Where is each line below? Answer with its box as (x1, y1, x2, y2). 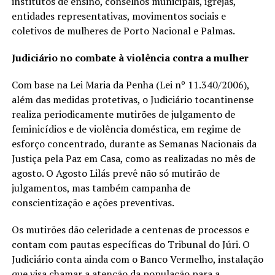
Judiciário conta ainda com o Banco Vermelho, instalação (11, 252, 263, 266)
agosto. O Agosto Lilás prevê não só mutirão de (11, 166, 220, 180)
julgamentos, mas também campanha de (11, 180, 190, 195)
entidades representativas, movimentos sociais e (11, 9, 226, 23)
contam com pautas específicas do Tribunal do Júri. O (11, 237, 250, 251)
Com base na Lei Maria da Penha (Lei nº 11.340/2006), (11, 77, 249, 91)
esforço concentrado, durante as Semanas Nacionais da (11, 136, 257, 150)
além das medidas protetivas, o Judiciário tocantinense (11, 92, 254, 106)
